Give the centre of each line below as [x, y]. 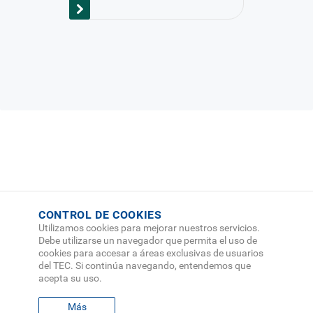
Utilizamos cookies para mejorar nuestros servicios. [149, 228]
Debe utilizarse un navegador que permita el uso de [148, 240]
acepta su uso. [70, 278]
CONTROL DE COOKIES [100, 215]
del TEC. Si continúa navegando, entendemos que [145, 265]
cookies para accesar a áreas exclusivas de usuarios [151, 253]
